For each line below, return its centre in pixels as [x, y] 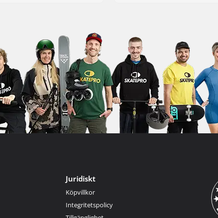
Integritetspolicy [89, 205]
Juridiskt [80, 178]
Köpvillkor [80, 192]
